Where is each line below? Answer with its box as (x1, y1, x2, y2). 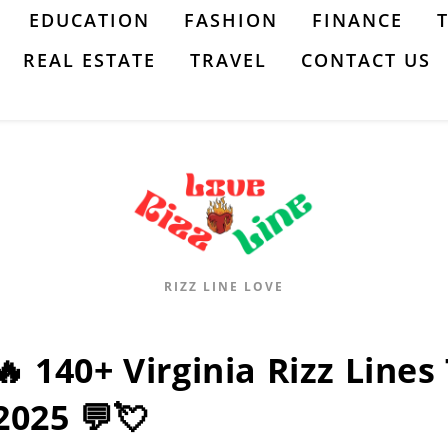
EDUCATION (29, 8, 150, 32)
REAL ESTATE (23, 48, 156, 72)
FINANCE (312, 8, 403, 32)
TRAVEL (190, 48, 267, 72)
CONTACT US (301, 48, 431, 72)
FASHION (184, 8, 278, 32)
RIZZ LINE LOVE (164, 278, 284, 296)
